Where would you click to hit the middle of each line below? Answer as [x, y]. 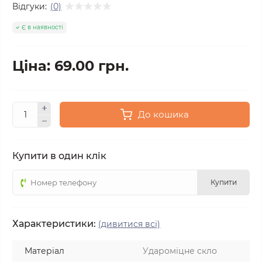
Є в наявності [42, 27]
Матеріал [44, 251]
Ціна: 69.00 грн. [70, 66]
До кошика [163, 114]
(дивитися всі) [129, 224]
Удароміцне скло [180, 251]
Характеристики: [54, 224]
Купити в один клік [59, 156]
